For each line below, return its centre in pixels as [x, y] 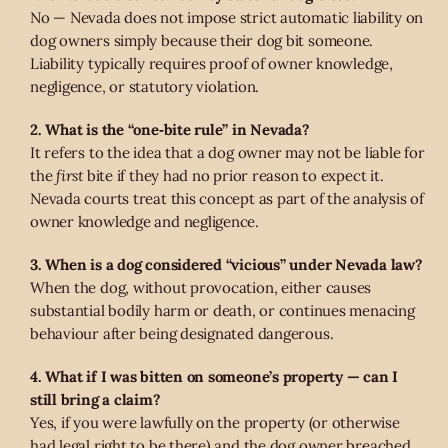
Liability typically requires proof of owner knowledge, [211, 63]
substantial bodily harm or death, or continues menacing [222, 310]
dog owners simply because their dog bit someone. [202, 40]
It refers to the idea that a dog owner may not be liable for [227, 152]
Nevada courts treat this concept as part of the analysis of [227, 198]
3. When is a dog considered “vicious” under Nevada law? [226, 264]
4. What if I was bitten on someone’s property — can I [214, 376]
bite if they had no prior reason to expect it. [233, 175]
